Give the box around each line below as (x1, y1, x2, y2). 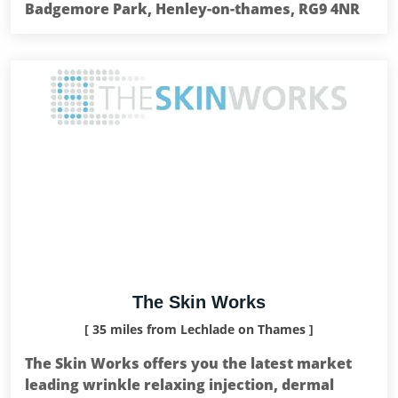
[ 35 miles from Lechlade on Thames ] (84, 321, 314, 338)
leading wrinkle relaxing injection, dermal (25, 375, 334, 394)
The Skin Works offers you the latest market (25, 354, 352, 373)
